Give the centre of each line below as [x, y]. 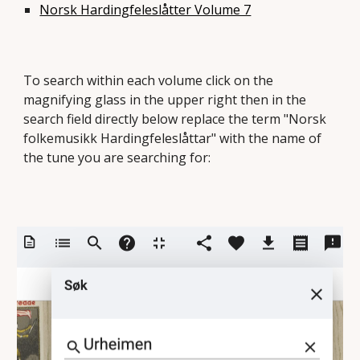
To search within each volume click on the [149, 80]
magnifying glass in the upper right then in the [165, 100]
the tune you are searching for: [117, 157]
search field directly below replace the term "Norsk [175, 119]
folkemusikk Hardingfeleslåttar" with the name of [173, 138]
